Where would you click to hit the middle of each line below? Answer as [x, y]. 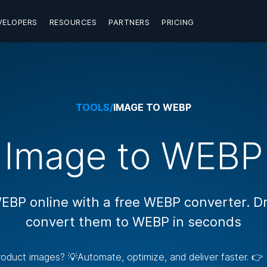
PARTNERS [129, 22]
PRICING [178, 22]
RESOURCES [73, 22]
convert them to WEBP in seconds [133, 222]
